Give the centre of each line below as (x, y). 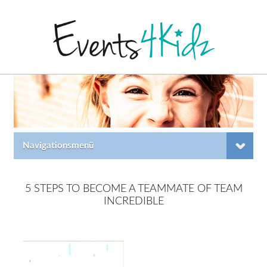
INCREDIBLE (133, 202)
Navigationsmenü (58, 146)
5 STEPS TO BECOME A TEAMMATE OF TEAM (133, 189)
